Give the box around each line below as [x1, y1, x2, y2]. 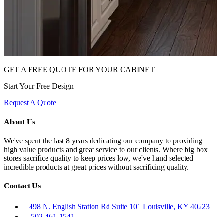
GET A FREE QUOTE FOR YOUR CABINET [4, 65, 155, 74]
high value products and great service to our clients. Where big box [4, 145, 208, 154]
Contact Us [4, 182, 41, 190]
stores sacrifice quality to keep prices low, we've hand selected [4, 154, 193, 162]
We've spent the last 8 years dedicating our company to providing [4, 136, 202, 145]
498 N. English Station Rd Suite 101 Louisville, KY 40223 [29, 202, 210, 211]
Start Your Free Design [4, 82, 74, 91]
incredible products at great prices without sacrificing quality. [4, 162, 189, 171]
